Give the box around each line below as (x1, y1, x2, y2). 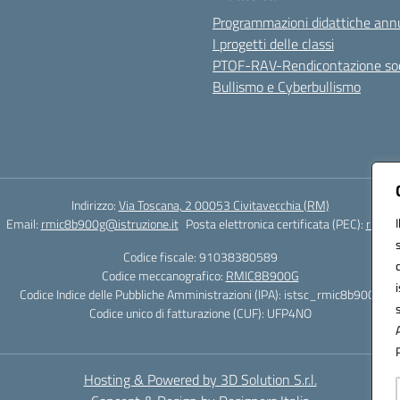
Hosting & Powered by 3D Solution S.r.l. (83, 369, 317, 390)
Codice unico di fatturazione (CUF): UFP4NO (88, 304, 312, 322)
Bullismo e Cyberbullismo (212, 76, 361, 97)
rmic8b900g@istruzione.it (40, 214, 179, 233)
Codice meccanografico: (101, 266, 226, 285)
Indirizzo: (71, 196, 119, 214)
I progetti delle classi (212, 33, 334, 54)
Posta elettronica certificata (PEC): (185, 214, 366, 233)
